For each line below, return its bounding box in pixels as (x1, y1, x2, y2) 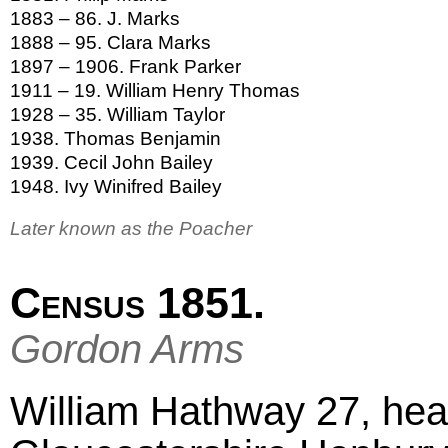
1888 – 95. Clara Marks (10, 31, 211, 53)
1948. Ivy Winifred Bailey (10, 175, 222, 197)
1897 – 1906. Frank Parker (10, 55, 241, 77)
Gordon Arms (10, 325, 244, 372)
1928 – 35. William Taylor (10, 103, 225, 125)
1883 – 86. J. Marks (10, 7, 180, 29)
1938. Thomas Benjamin (10, 127, 221, 149)
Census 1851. (10, 278, 265, 327)
